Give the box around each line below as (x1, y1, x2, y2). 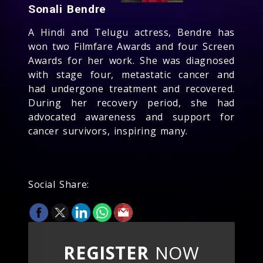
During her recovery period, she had (28, 96, 235, 109)
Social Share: (28, 177, 89, 191)
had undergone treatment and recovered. (28, 82, 235, 95)
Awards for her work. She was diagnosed (28, 53, 235, 67)
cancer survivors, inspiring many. (28, 124, 188, 137)
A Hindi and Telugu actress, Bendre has (28, 25, 235, 39)
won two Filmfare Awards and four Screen (28, 39, 235, 53)
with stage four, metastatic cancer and (28, 68, 235, 81)
